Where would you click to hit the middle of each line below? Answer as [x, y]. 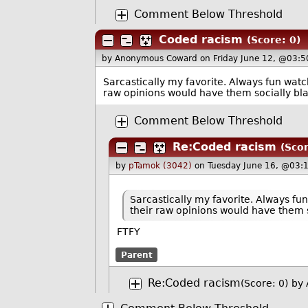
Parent [136, 255]
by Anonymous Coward [151, 58]
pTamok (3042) [161, 166]
